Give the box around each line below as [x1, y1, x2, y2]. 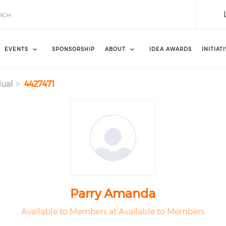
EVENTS [4, 45, 28, 52]
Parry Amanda [70, 186, 156, 201]
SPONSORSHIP [51, 45, 95, 52]
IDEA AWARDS [149, 45, 192, 52]
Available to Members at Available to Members [21, 207, 205, 216]
